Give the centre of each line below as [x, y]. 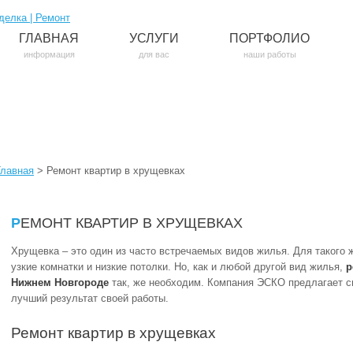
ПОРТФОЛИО [269, 38]
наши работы [269, 54]
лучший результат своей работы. [90, 298]
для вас [154, 54]
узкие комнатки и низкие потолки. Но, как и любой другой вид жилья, [178, 267]
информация [49, 54]
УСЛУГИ [154, 38]
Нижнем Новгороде [60, 282]
